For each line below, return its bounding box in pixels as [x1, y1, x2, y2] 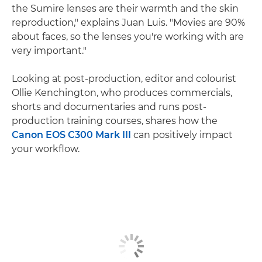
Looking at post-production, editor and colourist [12, 73, 236, 84]
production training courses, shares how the [12, 115, 218, 126]
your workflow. [12, 143, 80, 154]
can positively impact [131, 129, 233, 140]
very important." [12, 44, 87, 56]
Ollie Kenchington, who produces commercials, [12, 87, 232, 98]
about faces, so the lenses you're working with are [12, 30, 244, 42]
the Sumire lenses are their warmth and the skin [12, 2, 239, 14]
